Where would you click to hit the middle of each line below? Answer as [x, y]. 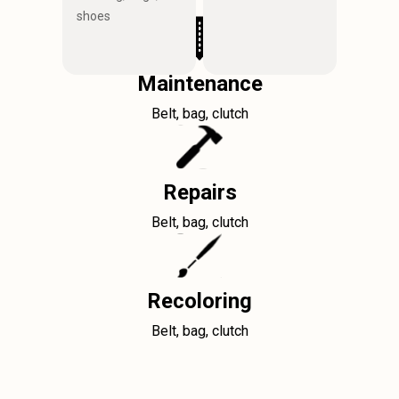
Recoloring [199, 301]
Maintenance [199, 84]
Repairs [199, 192]
